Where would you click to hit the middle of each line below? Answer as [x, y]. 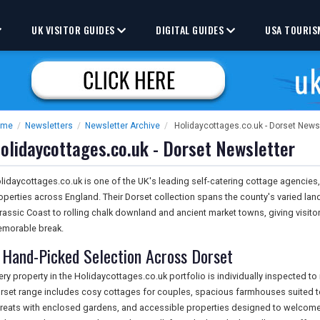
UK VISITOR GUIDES [75, 30]
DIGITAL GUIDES [191, 30]
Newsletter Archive [122, 126]
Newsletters [49, 126]
